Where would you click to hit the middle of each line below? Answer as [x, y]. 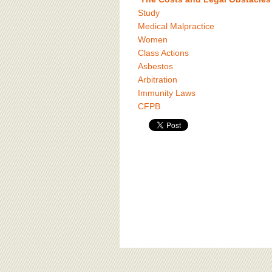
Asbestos [155, 66]
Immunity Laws [167, 93]
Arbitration [158, 80]
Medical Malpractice [176, 26]
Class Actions [163, 53]
